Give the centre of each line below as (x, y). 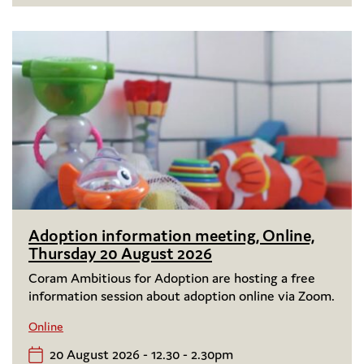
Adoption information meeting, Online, (171, 236)
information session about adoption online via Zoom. (182, 296)
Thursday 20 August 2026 (120, 254)
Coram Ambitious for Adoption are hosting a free (172, 278)
